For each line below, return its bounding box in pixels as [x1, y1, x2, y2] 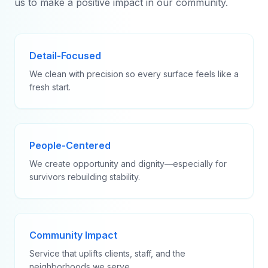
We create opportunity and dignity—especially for [29, 159, 227, 169]
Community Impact [29, 229, 117, 241]
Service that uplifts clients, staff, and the [29, 248, 185, 258]
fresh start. [29, 82, 71, 92]
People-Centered [29, 139, 111, 151]
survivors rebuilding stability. [29, 172, 140, 182]
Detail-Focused [29, 50, 101, 62]
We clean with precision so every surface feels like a [29, 69, 239, 79]
